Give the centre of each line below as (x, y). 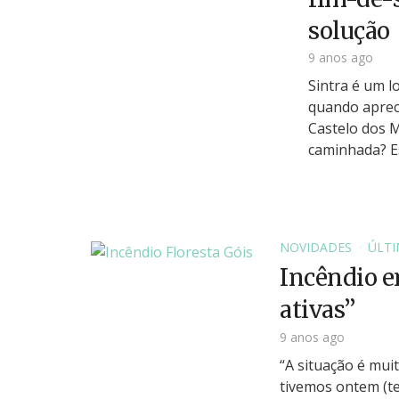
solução (349, 30)
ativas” (318, 310)
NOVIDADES (316, 248)
